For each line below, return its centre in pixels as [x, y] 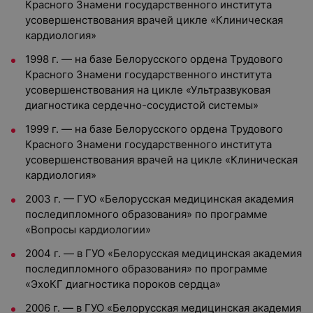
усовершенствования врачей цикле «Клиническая [154, 20]
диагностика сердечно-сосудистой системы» [142, 105]
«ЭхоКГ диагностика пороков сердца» [123, 284]
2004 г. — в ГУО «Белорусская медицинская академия [163, 253]
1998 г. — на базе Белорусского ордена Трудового [154, 59]
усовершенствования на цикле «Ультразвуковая [148, 90]
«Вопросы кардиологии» [88, 230]
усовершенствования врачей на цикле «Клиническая [161, 160]
